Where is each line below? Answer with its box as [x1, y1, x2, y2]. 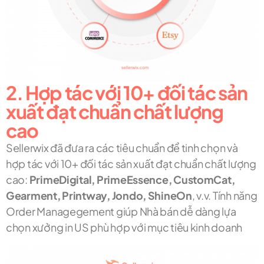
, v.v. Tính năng [192, 189, 258, 203]
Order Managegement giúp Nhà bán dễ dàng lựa [6, 204, 236, 219]
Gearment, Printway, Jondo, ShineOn [6, 189, 192, 203]
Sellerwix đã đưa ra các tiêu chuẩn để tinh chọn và [6, 141, 238, 155]
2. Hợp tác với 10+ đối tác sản [6, 81, 248, 105]
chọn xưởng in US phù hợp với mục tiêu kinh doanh [6, 220, 243, 235]
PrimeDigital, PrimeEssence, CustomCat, [27, 173, 235, 187]
